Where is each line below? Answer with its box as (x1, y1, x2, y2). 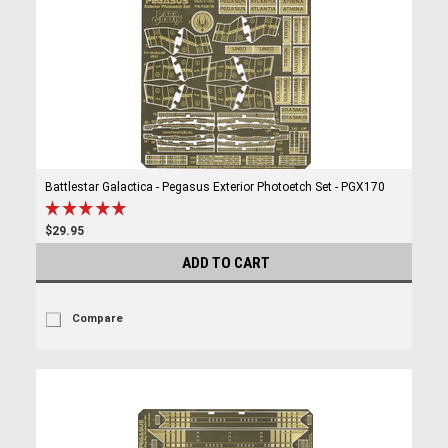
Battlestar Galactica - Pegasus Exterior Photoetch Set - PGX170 (44, 180, 385, 194)
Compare (71, 312, 123, 325)
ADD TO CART (182, 254, 270, 272)
